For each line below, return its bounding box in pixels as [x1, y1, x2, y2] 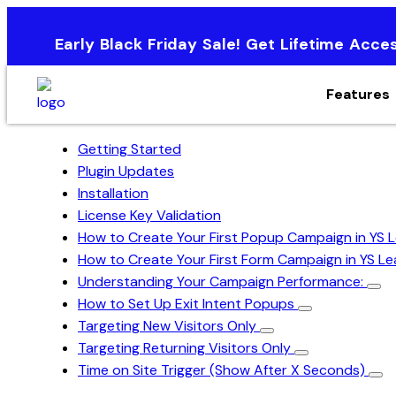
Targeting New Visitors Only [78, 316, 260, 335]
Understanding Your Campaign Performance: [78, 272, 367, 291]
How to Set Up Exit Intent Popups [78, 294, 298, 313]
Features [326, 85, 391, 103]
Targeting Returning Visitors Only [78, 339, 294, 357]
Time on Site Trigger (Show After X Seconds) [78, 361, 369, 379]
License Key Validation [78, 206, 221, 225]
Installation [78, 184, 148, 202]
